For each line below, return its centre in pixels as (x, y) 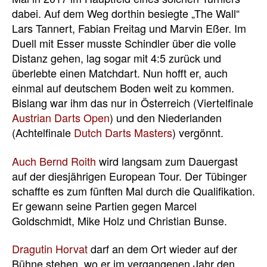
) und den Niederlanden (166, 118)
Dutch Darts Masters (123, 133)
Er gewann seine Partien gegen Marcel (104, 205)
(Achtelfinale (43, 133)
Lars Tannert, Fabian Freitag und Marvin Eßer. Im (129, 28)
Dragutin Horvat (50, 249)
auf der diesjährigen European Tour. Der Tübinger (129, 176)
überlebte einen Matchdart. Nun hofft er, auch (120, 73)
